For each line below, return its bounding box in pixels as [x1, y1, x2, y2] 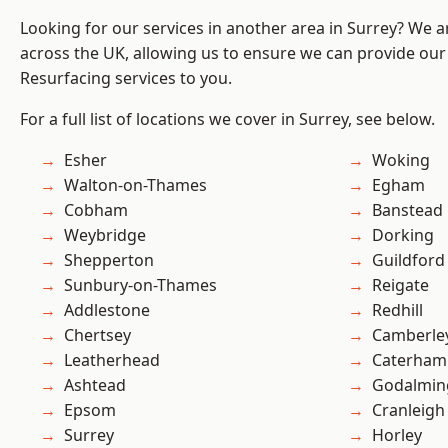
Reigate [372, 274, 429, 297]
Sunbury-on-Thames [64, 274, 218, 297]
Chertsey [64, 324, 131, 347]
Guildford [372, 249, 445, 272]
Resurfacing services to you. [20, 67, 232, 90]
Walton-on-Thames [64, 174, 208, 197]
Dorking [372, 224, 434, 247]
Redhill [372, 299, 423, 322]
